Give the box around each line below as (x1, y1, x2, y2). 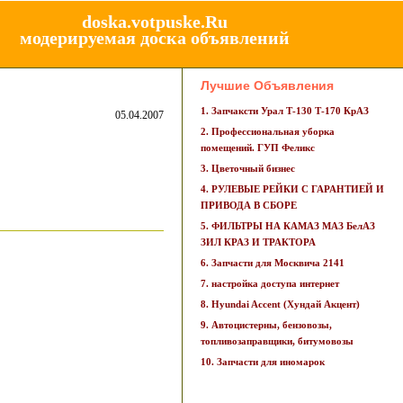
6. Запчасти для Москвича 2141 (201, 257, 345, 268)
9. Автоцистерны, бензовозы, (201, 319, 332, 330)
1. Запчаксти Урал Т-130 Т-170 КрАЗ (201, 105, 369, 116)
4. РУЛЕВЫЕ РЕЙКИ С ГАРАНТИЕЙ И (201, 184, 384, 194)
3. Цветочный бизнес (201, 163, 295, 174)
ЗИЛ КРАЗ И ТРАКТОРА (201, 237, 316, 247)
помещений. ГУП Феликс (201, 142, 315, 153)
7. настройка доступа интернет (201, 278, 339, 289)
